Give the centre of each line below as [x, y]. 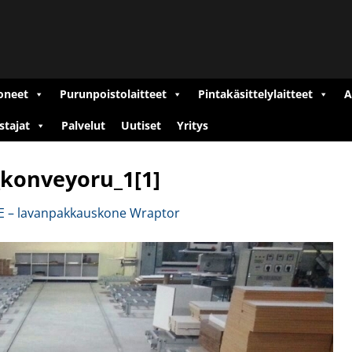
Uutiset [141, 125]
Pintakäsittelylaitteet [255, 94]
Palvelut [83, 125]
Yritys [192, 125]
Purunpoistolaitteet [113, 94]
